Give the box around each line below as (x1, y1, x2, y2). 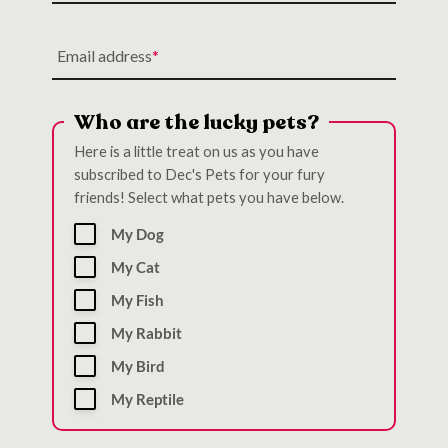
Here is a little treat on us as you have (73, 141, 319, 160)
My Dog (110, 224, 164, 243)
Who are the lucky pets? (73, 108, 319, 137)
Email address (56, 46, 152, 66)
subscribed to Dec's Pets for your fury (73, 164, 325, 183)
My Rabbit (110, 323, 182, 342)
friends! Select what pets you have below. (73, 187, 344, 206)
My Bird (110, 356, 165, 375)
